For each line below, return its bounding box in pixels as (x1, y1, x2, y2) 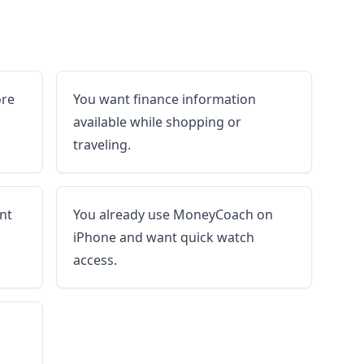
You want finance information (72, 90, 256, 108)
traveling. (72, 136, 131, 154)
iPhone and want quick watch (72, 228, 254, 246)
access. (72, 251, 117, 269)
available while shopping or (72, 113, 241, 131)
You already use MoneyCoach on (72, 206, 273, 223)
